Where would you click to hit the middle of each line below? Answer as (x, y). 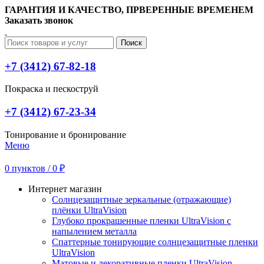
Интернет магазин (65, 189)
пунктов (29, 168)
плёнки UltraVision (89, 210)
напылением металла (94, 231)
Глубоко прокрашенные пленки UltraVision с (141, 220)
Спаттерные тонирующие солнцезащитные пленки (155, 242)
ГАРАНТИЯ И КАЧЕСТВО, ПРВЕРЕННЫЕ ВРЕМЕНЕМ (130, 10)
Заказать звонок (39, 20)
